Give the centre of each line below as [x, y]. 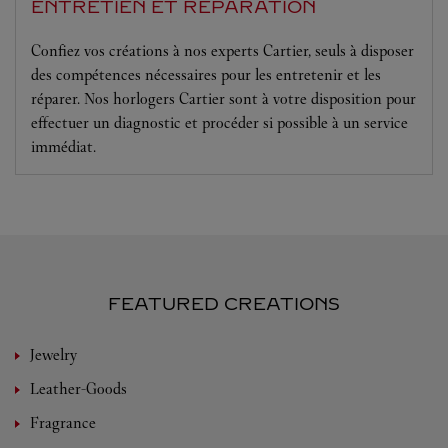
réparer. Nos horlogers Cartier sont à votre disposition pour [223, 98]
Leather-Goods [78, 388]
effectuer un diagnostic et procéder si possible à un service [219, 122]
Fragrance [63, 422]
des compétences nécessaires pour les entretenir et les [206, 74]
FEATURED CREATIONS [224, 304]
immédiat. [63, 146]
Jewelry [53, 354]
